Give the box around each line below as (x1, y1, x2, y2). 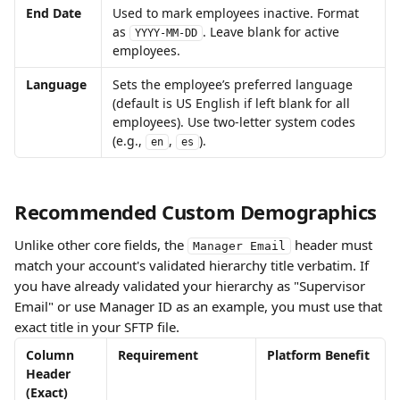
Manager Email (193, 239, 286, 253)
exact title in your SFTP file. (14, 318, 179, 336)
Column (26, 346, 78, 363)
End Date (26, 4, 81, 21)
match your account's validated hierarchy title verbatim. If (14, 256, 372, 274)
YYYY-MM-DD (135, 27, 197, 39)
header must (291, 236, 376, 254)
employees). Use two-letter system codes (112, 113, 359, 130)
